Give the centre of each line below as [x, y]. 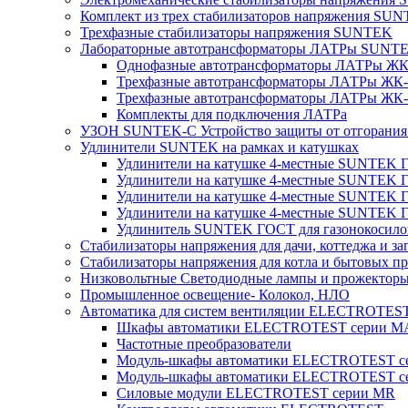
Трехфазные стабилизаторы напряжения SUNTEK [236, 32]
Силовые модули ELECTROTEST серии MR [256, 393]
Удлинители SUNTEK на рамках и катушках [219, 147]
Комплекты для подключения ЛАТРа [232, 114]
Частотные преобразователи [204, 344]
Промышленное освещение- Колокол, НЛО [215, 295]
